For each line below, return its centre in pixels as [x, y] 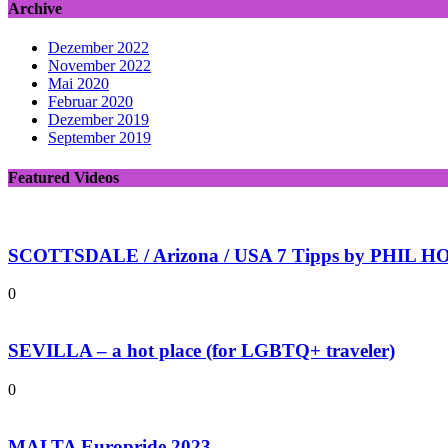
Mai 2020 [78, 84]
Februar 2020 [90, 102]
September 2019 [99, 138]
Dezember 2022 [98, 48]
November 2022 [99, 66]
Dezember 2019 [98, 120]
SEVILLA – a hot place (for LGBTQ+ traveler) [201, 351]
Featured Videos [63, 177]
